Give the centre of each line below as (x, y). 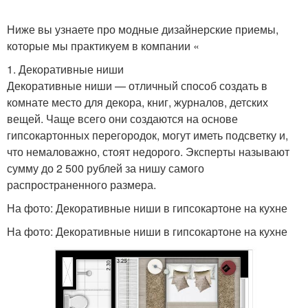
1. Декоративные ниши (65, 69)
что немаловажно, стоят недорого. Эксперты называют (148, 152)
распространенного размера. (81, 185)
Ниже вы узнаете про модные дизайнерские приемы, (143, 29)
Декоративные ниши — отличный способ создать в (137, 86)
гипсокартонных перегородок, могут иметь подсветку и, (147, 135)
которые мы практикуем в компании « (103, 46)
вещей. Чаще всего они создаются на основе (122, 119)
